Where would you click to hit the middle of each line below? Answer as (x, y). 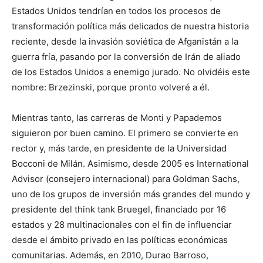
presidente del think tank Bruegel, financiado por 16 (119, 210)
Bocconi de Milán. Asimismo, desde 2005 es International (130, 164)
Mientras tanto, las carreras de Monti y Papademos (117, 118)
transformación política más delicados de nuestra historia (130, 26)
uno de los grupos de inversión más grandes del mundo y (131, 194)
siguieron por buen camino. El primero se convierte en (125, 133)
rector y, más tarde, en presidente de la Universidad (119, 149)
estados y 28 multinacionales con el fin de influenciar (122, 225)
